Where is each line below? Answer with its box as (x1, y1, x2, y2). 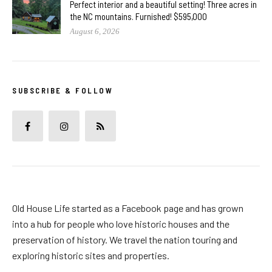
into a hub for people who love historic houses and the (12, 218, 229, 230)
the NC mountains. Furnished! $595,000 (70, 11, 207, 22)
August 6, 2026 (70, 27, 120, 36)
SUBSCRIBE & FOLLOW (12, 86, 113, 96)
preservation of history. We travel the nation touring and (12, 234, 237, 246)
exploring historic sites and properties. (12, 250, 169, 262)
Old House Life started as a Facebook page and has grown (12, 202, 243, 214)
